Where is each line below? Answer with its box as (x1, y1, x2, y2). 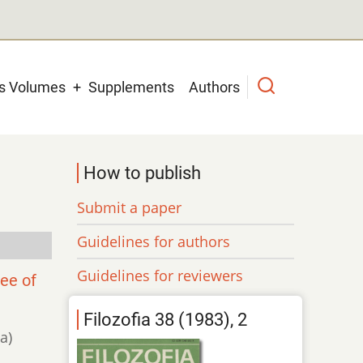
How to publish (83, 162, 202, 183)
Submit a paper (77, 197, 182, 217)
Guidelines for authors (77, 231, 231, 251)
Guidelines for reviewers (77, 265, 244, 285)
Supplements (88, 78, 174, 96)
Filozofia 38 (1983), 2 (83, 310, 248, 331)
